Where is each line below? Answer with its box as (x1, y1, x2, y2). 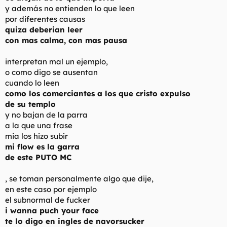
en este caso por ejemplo (5, 184, 97, 194)
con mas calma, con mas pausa (5, 35, 127, 45)
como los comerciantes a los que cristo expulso (5, 88, 191, 98)
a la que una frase (5, 120, 72, 130)
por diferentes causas (5, 14, 85, 24)
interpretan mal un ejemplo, (5, 56, 108, 66)
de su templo (5, 99, 56, 109)
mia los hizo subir (5, 131, 68, 141)
